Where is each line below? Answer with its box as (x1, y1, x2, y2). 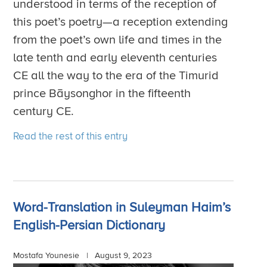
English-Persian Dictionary (13, 218, 166, 234)
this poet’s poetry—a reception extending (13, 15, 228, 30)
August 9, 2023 (95, 250, 153, 261)
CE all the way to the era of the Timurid (13, 69, 219, 83)
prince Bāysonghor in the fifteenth (13, 86, 191, 101)
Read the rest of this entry (13, 130, 128, 143)
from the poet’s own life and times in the (13, 33, 222, 48)
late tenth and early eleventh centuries (13, 51, 218, 66)
